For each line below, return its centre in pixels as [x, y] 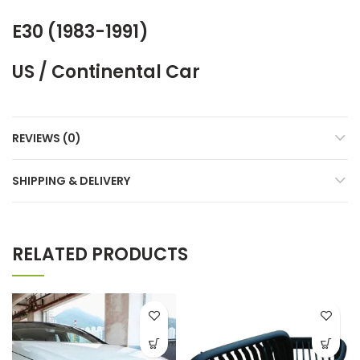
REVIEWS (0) [47, 138]
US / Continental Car [106, 72]
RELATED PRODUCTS [100, 254]
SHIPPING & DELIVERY [71, 181]
